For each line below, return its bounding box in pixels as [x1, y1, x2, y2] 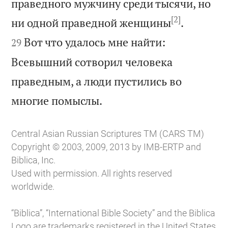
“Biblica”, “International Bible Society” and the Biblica [11, 208, 216, 219]
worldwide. [11, 181, 55, 192]
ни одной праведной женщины [11, 15, 172, 30]
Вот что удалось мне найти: [24, 34, 166, 49]
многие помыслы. [11, 93, 103, 108]
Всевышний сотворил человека [11, 54, 173, 69]
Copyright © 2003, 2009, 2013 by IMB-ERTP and [11, 141, 202, 153]
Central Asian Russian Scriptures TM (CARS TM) [11, 128, 205, 139]
